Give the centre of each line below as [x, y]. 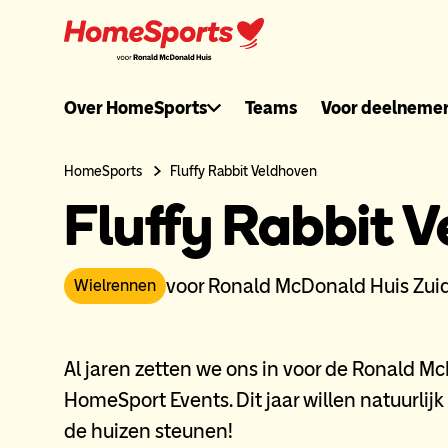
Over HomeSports [135, 108]
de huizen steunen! [148, 431]
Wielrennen [115, 285]
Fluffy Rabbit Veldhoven [243, 171]
